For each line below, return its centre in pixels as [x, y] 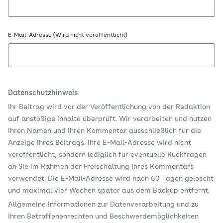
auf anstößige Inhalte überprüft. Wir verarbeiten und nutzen [110, 119]
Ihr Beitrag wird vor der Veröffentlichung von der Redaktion [109, 107]
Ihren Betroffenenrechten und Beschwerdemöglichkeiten [103, 217]
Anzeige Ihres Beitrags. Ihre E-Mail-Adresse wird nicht [100, 143]
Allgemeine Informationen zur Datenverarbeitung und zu [103, 205]
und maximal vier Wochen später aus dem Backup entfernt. [109, 191]
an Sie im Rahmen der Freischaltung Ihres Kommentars [101, 167]
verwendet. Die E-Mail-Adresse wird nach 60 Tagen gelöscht [111, 179]
